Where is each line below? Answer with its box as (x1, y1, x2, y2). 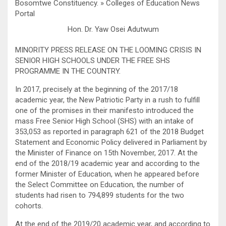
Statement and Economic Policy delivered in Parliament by (15, 137, 207, 147)
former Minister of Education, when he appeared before (15, 169, 199, 179)
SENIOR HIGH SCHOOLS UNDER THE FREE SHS (15, 55, 170, 65)
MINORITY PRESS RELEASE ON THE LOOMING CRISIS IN (15, 45, 201, 54)
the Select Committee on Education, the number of (15, 180, 184, 189)
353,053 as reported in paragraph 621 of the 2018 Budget (15, 127, 204, 136)
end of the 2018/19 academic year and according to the (15, 158, 200, 168)
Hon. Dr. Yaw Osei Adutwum (67, 24, 159, 34)
